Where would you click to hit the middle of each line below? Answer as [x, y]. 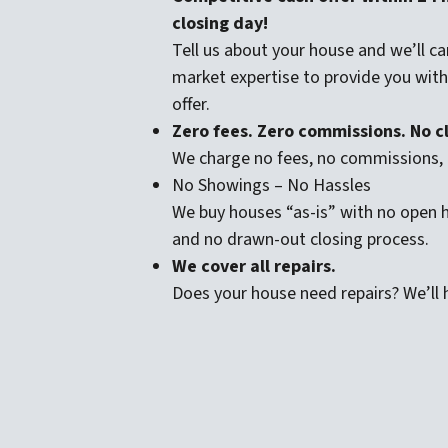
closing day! [220, 23]
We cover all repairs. [254, 266]
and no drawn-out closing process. [300, 239]
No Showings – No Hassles [271, 185]
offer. [191, 104]
